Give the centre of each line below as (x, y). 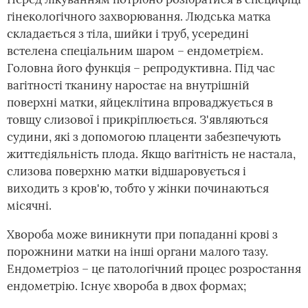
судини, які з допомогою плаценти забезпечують (144, 137)
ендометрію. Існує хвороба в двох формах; (126, 286)
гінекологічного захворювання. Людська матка (139, 16)
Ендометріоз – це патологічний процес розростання (154, 269)
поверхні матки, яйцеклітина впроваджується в (140, 102)
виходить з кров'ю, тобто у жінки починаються (138, 188)
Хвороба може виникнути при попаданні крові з (142, 234)
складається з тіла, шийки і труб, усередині (128, 34)
